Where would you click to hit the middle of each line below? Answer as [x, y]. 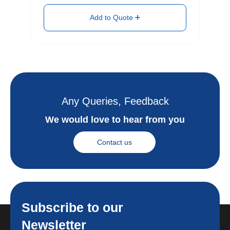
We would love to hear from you [115, 120]
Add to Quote [112, 18]
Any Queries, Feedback [115, 101]
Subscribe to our [72, 208]
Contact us [114, 142]
